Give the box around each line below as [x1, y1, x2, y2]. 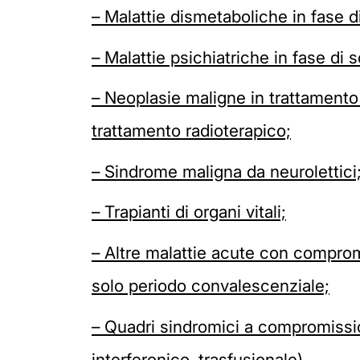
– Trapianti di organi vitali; [92, 202, 286, 223]
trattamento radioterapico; [92, 121, 291, 141]
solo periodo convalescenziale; [92, 276, 329, 297]
